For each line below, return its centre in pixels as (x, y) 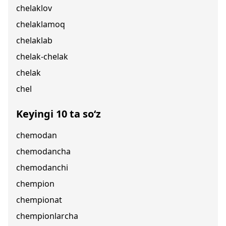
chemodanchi (42, 167)
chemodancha (43, 151)
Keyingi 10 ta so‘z (59, 114)
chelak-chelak (42, 56)
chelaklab (34, 40)
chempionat (39, 200)
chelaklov (34, 8)
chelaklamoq (41, 24)
